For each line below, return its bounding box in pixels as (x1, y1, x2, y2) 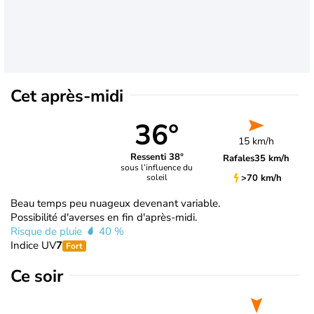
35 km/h (254, 151, 290, 165)
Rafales (223, 151, 255, 165)
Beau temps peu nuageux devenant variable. (11, 196, 220, 210)
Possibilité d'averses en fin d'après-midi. (11, 210, 197, 224)
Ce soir (11, 264, 63, 287)
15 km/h (238, 134, 275, 148)
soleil (146, 172, 168, 184)
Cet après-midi (11, 84, 123, 107)
